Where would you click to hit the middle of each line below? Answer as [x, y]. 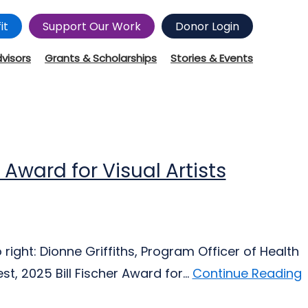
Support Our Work [92, 26]
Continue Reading [247, 273]
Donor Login [207, 26]
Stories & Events [212, 58]
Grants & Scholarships [101, 58]
